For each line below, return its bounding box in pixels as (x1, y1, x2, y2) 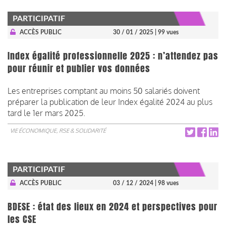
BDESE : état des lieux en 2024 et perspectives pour (8, 200, 217, 213)
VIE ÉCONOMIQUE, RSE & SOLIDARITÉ (10, 127, 106, 134)
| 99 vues (155, 29, 179, 35)
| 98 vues (155, 180, 179, 186)
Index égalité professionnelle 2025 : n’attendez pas (8, 49, 218, 63)
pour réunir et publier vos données (8, 62, 150, 75)
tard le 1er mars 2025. (8, 107, 85, 118)
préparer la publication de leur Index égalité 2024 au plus (8, 96, 212, 107)
